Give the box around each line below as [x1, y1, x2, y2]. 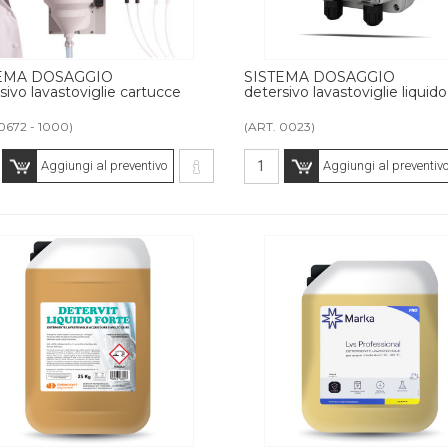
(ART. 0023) [243, 118, 315, 134]
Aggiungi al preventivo [40, 157, 167, 173]
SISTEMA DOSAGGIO [243, 67, 395, 86]
